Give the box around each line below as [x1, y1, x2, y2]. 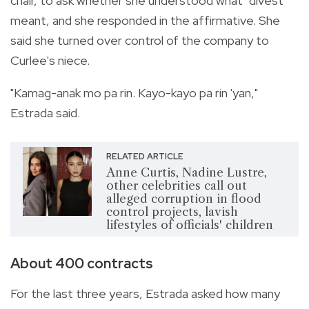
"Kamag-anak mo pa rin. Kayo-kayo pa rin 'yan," [10, 84, 258, 101]
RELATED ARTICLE [106, 150, 183, 162]
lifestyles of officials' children [106, 217, 273, 232]
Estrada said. [10, 104, 80, 121]
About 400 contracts [10, 253, 153, 272]
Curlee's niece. [10, 52, 90, 68]
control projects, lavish [106, 204, 238, 219]
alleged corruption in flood [106, 191, 261, 206]
